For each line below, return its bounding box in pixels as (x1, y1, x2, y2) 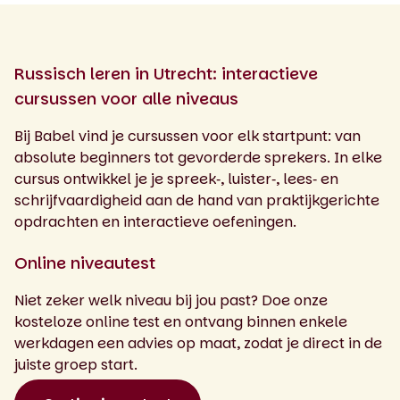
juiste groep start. (14, 354, 137, 375)
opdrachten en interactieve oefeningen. (14, 211, 296, 232)
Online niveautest (14, 251, 155, 274)
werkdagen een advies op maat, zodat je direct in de (14, 332, 382, 354)
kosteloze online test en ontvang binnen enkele (14, 311, 347, 332)
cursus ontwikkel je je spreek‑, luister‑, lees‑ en (14, 168, 338, 189)
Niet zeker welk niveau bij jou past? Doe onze (14, 289, 328, 311)
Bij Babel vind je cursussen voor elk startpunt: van (14, 125, 361, 146)
